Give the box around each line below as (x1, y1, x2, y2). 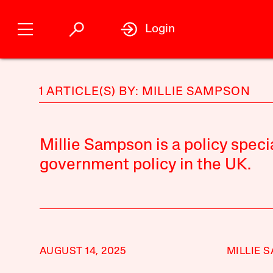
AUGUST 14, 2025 (39, 246, 127, 257)
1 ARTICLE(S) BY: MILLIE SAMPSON (38, 86, 250, 98)
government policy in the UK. (39, 157, 251, 174)
